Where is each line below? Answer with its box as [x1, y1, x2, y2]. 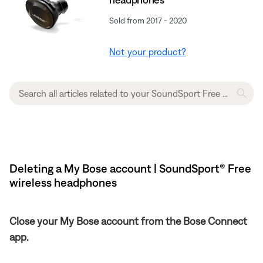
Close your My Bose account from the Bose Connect [9, 214, 247, 227]
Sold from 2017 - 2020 [109, 15, 187, 25]
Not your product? [109, 46, 186, 57]
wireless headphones [9, 175, 117, 189]
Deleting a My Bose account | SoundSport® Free [9, 161, 251, 175]
